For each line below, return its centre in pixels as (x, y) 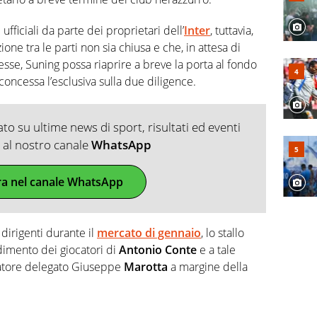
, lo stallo (223, 233)
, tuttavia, (232, 31)
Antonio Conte (158, 250)
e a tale (216, 250)
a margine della (209, 267)
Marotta (147, 267)
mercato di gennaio (149, 233)
